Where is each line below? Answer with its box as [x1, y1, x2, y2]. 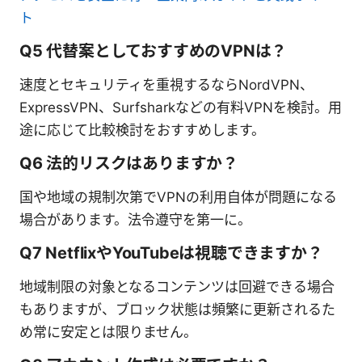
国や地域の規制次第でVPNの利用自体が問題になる [19, 188, 337, 205]
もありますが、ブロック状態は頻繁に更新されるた [19, 301, 335, 318]
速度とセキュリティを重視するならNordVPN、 [19, 76, 314, 93]
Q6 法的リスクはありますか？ [19, 153, 239, 173]
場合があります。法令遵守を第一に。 [19, 211, 251, 228]
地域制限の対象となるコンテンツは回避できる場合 [19, 278, 335, 295]
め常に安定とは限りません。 [19, 323, 197, 340]
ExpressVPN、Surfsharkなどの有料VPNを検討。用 [19, 99, 342, 116]
